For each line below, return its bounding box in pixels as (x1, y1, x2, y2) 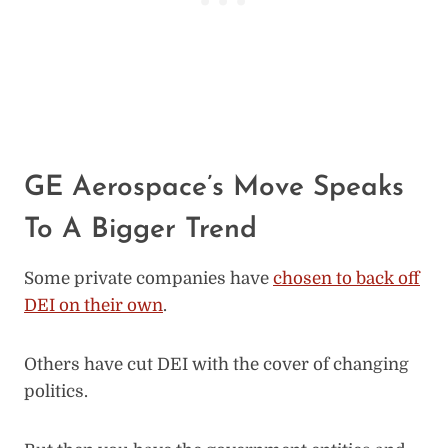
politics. (24, 381, 88, 401)
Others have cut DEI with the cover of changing (24, 354, 409, 374)
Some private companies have (24, 268, 273, 288)
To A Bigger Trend (24, 215, 257, 244)
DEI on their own (24, 295, 163, 315)
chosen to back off (273, 268, 420, 288)
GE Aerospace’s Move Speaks (24, 173, 404, 202)
